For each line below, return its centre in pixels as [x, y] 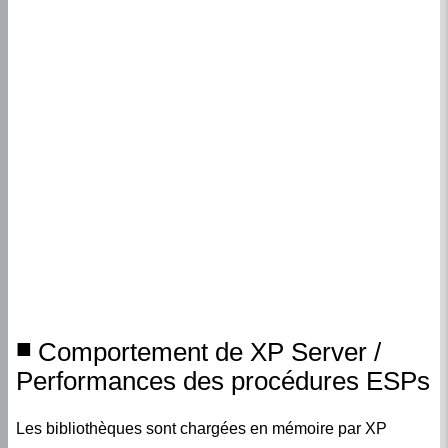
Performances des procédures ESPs [223, 380]
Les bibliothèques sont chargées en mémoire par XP [201, 429]
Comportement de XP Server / [209, 352]
